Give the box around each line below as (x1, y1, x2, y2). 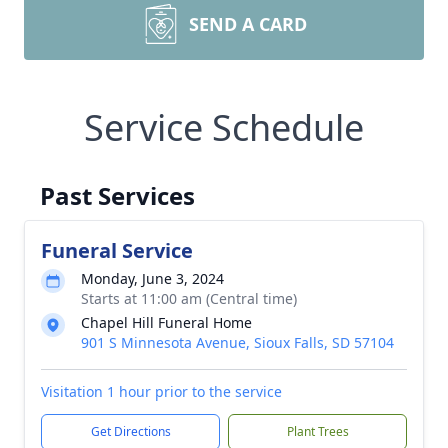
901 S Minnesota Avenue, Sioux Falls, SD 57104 (81, 332, 394, 352)
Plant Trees (286, 422, 349, 440)
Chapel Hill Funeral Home (81, 312, 252, 332)
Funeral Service (41, 236, 193, 264)
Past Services (40, 178, 195, 212)
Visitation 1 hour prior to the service (41, 381, 282, 401)
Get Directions (90, 422, 171, 440)
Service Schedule (84, 102, 364, 152)
